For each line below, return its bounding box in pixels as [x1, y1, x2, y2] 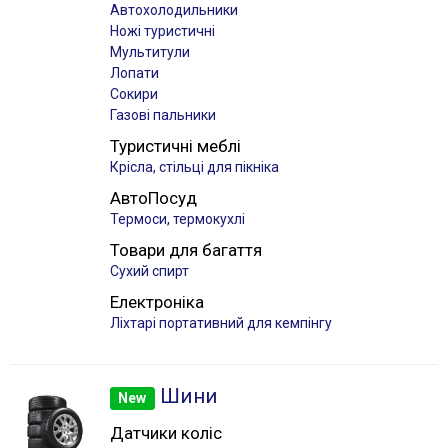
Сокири [110, 86, 158, 102]
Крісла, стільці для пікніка [110, 159, 279, 175]
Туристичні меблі [110, 136, 241, 156]
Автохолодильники [110, 2, 238, 18]
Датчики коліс [110, 423, 222, 443]
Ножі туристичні [110, 23, 215, 39]
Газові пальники [110, 107, 216, 123]
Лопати [110, 65, 159, 81]
